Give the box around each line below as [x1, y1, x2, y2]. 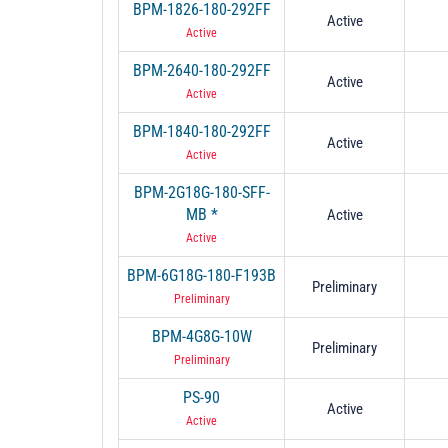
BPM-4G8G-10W [151, 326, 252, 346]
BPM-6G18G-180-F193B [127, 265, 276, 285]
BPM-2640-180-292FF [132, 60, 271, 80]
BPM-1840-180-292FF [132, 121, 271, 141]
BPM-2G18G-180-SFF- [133, 182, 270, 202]
